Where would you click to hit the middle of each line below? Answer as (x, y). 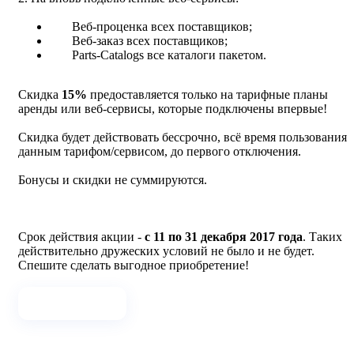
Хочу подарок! (72, 303)
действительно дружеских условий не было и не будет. (166, 251)
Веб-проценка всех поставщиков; (162, 27)
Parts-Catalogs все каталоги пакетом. (169, 55)
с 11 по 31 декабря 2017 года (224, 237)
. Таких (322, 237)
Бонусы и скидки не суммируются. (113, 180)
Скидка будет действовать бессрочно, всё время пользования (183, 137)
